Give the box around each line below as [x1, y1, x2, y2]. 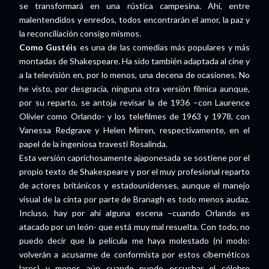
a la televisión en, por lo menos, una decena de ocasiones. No [19, 70, 250, 80]
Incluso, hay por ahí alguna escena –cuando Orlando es [19, 208, 250, 218]
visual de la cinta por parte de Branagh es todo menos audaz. [19, 194, 250, 204]
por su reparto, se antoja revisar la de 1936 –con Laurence [19, 97, 250, 107]
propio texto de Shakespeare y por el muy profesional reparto [19, 166, 250, 177]
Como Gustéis [19, 42, 77, 52]
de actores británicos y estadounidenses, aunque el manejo [19, 180, 250, 190]
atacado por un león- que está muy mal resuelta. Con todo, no [19, 222, 250, 232]
